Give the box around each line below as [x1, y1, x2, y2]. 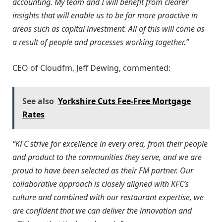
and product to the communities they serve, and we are [12, 152, 202, 163]
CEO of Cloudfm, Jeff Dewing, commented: [12, 62, 170, 73]
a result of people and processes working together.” [12, 37, 189, 48]
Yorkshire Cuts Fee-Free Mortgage [58, 96, 191, 107]
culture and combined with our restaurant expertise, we [12, 192, 204, 203]
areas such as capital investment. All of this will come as [12, 23, 205, 35]
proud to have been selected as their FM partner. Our [12, 165, 193, 176]
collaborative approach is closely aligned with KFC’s [12, 178, 189, 190]
